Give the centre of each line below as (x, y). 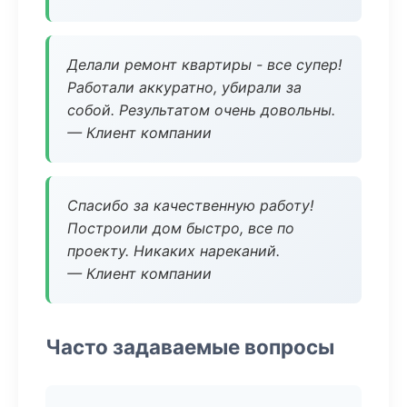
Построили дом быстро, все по (181, 228)
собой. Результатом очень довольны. (201, 110)
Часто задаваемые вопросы (190, 347)
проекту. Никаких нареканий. (174, 251)
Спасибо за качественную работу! (190, 205)
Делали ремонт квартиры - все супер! (204, 65)
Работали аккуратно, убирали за (184, 87)
